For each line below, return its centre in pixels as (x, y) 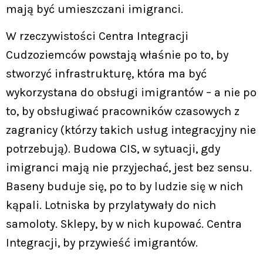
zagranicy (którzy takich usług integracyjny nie (131, 130)
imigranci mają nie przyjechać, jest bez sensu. (129, 168)
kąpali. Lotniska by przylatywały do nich (111, 205)
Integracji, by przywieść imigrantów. (102, 243)
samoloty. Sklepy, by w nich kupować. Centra (124, 224)
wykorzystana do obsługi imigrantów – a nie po (131, 93)
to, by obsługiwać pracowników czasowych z (123, 112)
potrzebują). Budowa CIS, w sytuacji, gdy (113, 149)
